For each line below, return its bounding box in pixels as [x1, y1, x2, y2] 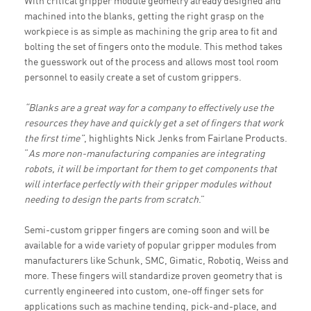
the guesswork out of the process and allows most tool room [24, 54, 278, 69]
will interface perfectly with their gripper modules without [24, 176, 271, 191]
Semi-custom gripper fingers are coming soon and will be [24, 222, 269, 237]
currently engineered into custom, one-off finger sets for [24, 283, 264, 298]
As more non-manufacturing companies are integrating [28, 146, 265, 160]
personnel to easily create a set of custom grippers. [24, 69, 242, 84]
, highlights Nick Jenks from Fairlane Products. [84, 131, 287, 145]
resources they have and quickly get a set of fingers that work [24, 115, 284, 130]
